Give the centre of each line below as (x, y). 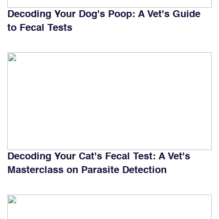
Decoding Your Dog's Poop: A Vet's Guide (104, 14)
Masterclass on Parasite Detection (87, 170)
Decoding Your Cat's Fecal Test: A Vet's (99, 157)
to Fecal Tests (40, 28)
